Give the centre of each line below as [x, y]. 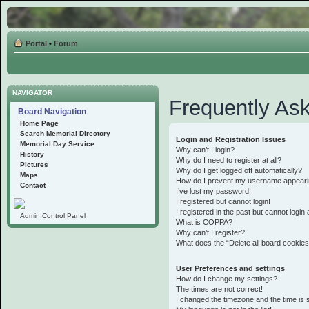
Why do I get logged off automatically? [239, 170]
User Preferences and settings [230, 268]
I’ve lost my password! [213, 191]
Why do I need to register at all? [229, 160]
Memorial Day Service [57, 144]
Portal [36, 43]
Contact [33, 185]
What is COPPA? [204, 222]
